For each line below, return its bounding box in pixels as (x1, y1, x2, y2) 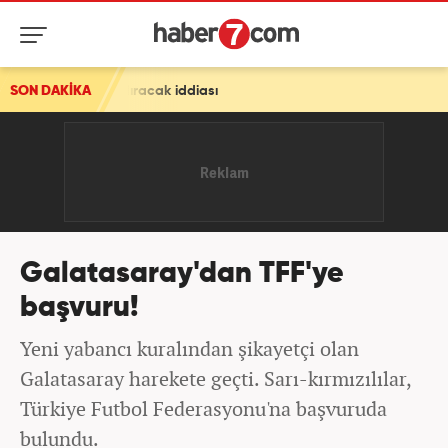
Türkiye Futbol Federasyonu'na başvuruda (20, 395, 387, 422)
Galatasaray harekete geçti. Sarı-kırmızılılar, (20, 365, 411, 392)
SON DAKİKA (10, 84, 91, 98)
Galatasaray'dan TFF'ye (20, 260, 344, 289)
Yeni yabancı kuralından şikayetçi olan (20, 335, 359, 362)
